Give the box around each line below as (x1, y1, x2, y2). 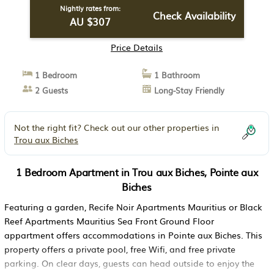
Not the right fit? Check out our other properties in (14, 121, 220, 133)
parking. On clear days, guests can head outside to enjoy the (4, 257, 254, 269)
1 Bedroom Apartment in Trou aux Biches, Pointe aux (15, 165, 258, 179)
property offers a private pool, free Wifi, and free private (4, 243, 235, 255)
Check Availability (152, 8, 235, 23)
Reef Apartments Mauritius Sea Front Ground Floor (4, 215, 214, 227)
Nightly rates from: (59, 3, 120, 13)
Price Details (111, 41, 163, 53)
